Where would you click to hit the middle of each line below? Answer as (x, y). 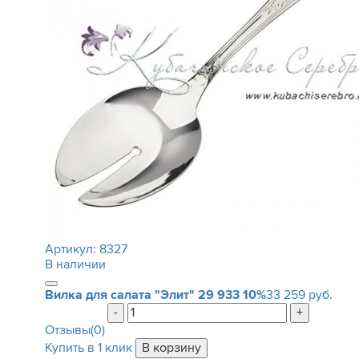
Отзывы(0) (75, 330)
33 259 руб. (299, 295)
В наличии (75, 264)
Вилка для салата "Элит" (121, 295)
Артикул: (72, 249)
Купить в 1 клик (88, 348)
